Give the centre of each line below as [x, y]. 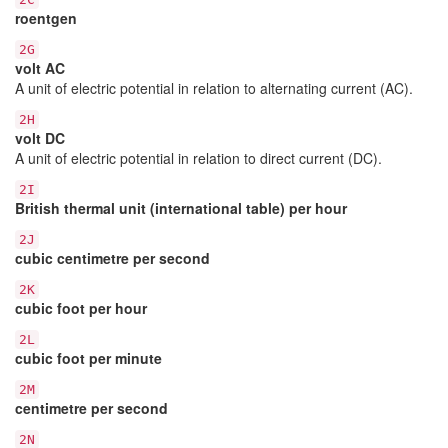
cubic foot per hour [81, 307]
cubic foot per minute [88, 357]
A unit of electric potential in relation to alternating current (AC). [214, 87]
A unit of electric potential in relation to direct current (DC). [198, 157]
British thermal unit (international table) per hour [181, 207]
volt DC [40, 137]
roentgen [46, 17]
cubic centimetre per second [112, 257]
